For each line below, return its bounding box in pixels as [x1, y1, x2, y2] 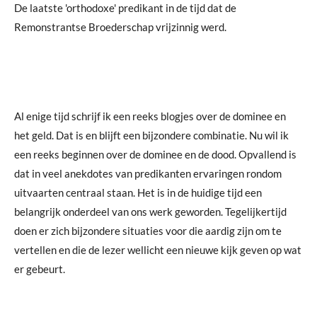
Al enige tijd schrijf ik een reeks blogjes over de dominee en [14, 109, 286, 122]
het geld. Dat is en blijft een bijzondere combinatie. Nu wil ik [14, 128, 289, 142]
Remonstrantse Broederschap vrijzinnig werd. [14, 20, 226, 33]
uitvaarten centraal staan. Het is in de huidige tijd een [14, 185, 262, 199]
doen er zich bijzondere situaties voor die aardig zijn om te [14, 224, 282, 237]
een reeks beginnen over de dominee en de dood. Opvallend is [14, 147, 296, 161]
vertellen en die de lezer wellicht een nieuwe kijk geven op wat [14, 243, 301, 256]
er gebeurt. [14, 262, 65, 275]
